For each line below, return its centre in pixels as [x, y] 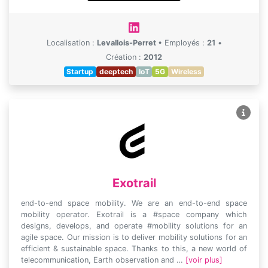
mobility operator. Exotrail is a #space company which [134, 214]
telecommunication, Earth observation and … [103, 260]
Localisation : [71, 43]
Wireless [186, 71]
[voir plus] [204, 260]
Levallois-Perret [127, 43]
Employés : [185, 43]
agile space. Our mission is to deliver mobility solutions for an [134, 237]
